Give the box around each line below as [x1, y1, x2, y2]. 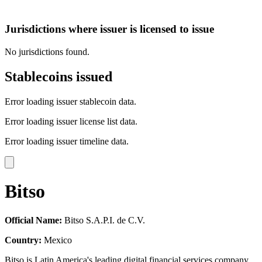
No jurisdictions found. [5, 46, 89, 57]
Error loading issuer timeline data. [5, 136, 129, 146]
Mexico [42, 235, 72, 245]
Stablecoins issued [5, 68, 112, 84]
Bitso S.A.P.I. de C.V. [62, 215, 145, 225]
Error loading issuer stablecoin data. [5, 96, 136, 106]
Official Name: [5, 215, 62, 225]
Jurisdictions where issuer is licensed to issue [5, 23, 214, 36]
